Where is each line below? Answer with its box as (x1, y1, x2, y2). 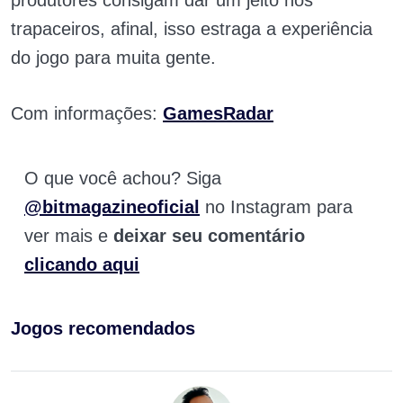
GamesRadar (163, 103, 273, 124)
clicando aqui (24, 255, 139, 275)
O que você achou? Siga (24, 168, 221, 189)
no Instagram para (205, 197, 353, 218)
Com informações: (11, 103, 163, 124)
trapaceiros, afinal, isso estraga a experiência (11, 19, 372, 40)
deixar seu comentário (113, 226, 305, 246)
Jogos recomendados (11, 318, 195, 339)
